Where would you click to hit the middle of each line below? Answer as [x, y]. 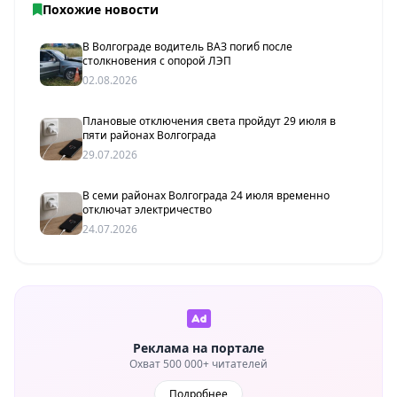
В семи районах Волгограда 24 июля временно [206, 196]
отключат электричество [147, 210]
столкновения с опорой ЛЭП [157, 61]
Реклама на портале [198, 348]
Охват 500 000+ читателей [198, 364]
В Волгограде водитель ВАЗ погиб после [187, 47]
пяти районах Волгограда [149, 136]
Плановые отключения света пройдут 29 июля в [209, 121]
